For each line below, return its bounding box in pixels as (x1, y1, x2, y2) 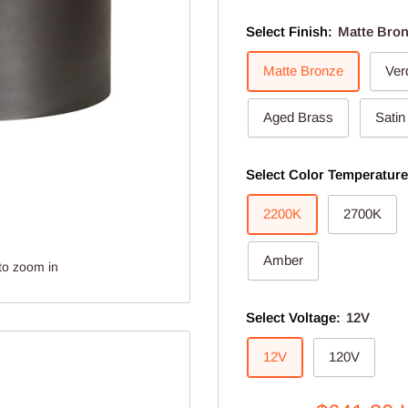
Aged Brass (263, 109, 333, 125)
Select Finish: (246, 24, 336, 39)
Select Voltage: (246, 310, 344, 325)
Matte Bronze (263, 63, 343, 78)
